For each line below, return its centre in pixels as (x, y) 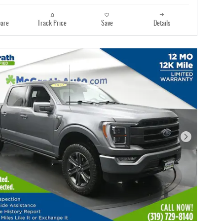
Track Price (52, 24)
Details (162, 24)
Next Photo (201, 141)
